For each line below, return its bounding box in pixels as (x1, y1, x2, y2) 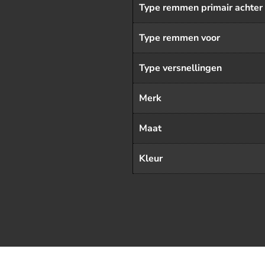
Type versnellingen (139, 62, 222, 75)
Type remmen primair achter (139, 1, 263, 14)
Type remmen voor (139, 31, 220, 44)
